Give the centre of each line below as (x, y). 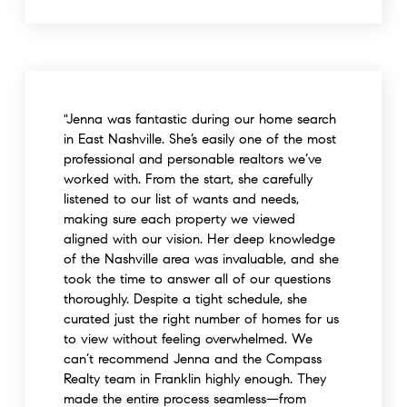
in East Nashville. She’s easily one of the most (200, 139)
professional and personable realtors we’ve (193, 159)
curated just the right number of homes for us (201, 319)
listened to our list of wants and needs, (181, 199)
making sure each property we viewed (179, 219)
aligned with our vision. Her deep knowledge (199, 239)
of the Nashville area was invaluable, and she (201, 259)
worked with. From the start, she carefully (188, 179)
